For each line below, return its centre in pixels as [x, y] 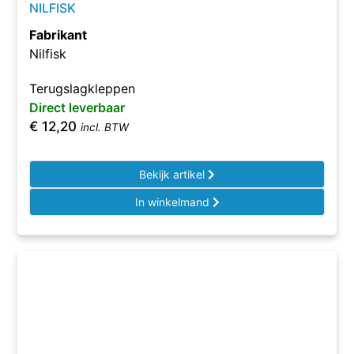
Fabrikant [58, 35]
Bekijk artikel [173, 174]
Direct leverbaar [77, 107]
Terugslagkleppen [83, 88]
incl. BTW [105, 127]
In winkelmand [173, 202]
